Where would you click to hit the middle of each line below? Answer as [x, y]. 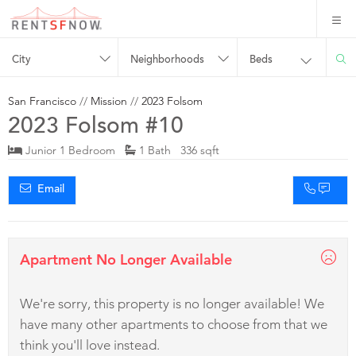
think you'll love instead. [90, 344]
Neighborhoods [168, 60]
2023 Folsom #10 [96, 128]
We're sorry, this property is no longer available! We [172, 303]
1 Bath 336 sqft [178, 150]
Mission [109, 101]
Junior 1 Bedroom [74, 150]
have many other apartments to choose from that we [174, 324]
